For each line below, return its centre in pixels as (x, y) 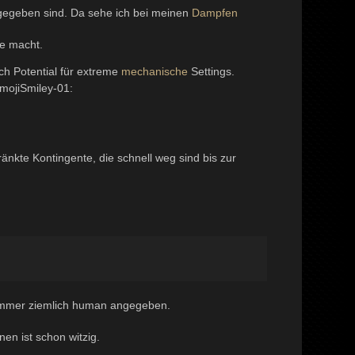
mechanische (155, 71)
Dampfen (215, 13)
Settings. (212, 71)
